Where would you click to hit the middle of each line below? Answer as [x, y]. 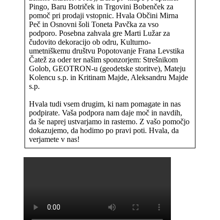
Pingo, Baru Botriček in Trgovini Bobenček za [101, 6]
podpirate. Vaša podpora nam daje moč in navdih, [106, 112]
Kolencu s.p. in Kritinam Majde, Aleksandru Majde [109, 77]
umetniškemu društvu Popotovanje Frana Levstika [107, 51]
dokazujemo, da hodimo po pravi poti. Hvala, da [104, 130]
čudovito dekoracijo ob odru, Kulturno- [90, 42]
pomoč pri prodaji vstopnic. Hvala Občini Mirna [104, 15]
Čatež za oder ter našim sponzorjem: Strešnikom [103, 59]
